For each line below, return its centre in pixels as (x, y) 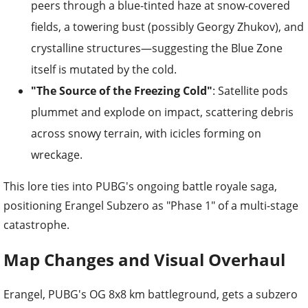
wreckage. (57, 154)
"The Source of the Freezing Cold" (122, 90)
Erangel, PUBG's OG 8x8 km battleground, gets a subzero (151, 294)
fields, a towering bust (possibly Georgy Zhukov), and (167, 26)
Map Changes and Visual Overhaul (144, 259)
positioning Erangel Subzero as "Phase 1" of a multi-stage (151, 205)
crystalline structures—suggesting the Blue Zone (157, 48)
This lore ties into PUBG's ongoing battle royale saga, (140, 186)
